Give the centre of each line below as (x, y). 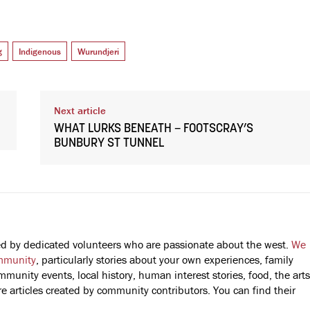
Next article (80, 110)
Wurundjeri (98, 51)
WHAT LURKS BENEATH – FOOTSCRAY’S (153, 129)
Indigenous (40, 51)
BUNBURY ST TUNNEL (109, 143)
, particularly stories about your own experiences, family (165, 259)
